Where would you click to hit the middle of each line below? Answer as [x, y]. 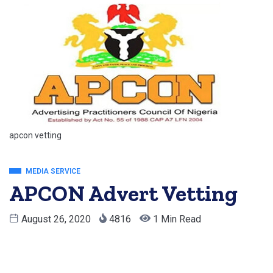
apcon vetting [35, 135]
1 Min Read [176, 219]
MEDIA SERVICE [53, 171]
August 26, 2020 [56, 219]
